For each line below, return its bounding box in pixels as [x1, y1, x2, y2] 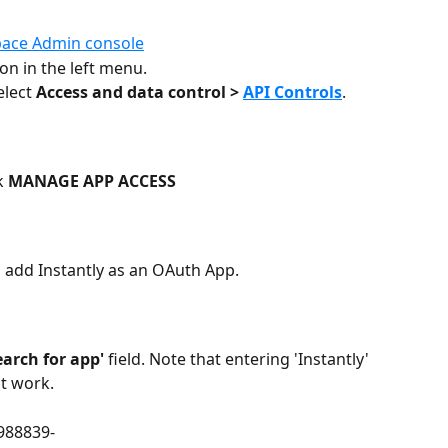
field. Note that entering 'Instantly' [104, 348, 373, 371]
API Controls [243, 81, 342, 104]
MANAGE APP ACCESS [8, 170, 176, 193]
